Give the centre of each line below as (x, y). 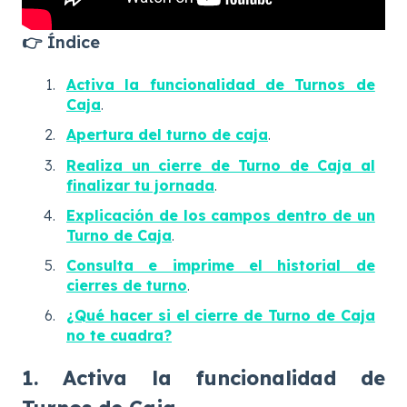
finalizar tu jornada (140, 185)
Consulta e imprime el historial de (221, 265)
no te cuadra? (119, 336)
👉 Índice (61, 42)
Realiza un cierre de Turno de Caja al (221, 165)
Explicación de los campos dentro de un (221, 215)
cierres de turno (127, 285)
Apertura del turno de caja (167, 135)
